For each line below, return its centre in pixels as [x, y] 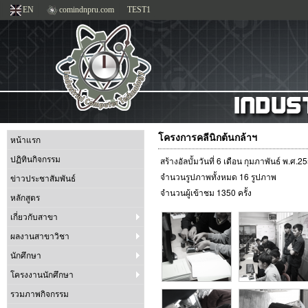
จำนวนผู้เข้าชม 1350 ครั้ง [206, 192]
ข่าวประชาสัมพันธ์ [43, 179]
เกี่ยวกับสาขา [34, 217]
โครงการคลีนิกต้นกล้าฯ [208, 137]
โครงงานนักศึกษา [42, 275]
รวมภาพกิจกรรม [40, 294]
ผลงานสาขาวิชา [40, 236]
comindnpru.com [87, 10]
